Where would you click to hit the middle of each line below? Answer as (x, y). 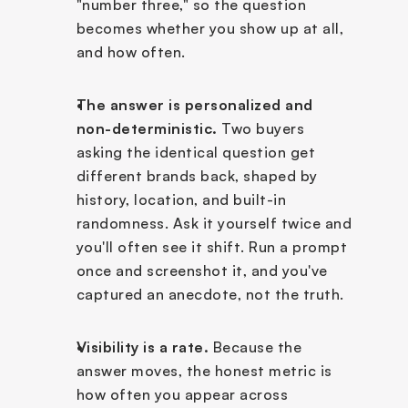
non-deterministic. (147, 128)
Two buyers (260, 128)
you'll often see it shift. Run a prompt (211, 246)
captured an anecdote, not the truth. (210, 294)
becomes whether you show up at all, (209, 28)
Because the (255, 347)
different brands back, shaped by (197, 175)
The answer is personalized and (194, 104)
